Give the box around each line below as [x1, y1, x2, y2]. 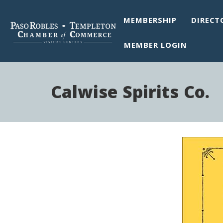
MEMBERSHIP [123, 15, 177, 28]
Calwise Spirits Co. [51, 80, 210, 109]
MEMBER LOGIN [124, 40, 188, 53]
